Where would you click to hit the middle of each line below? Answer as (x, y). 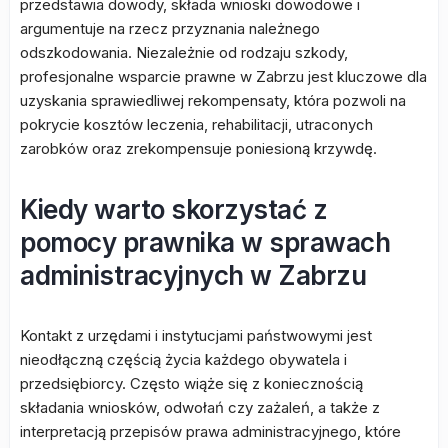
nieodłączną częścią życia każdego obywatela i (183, 360)
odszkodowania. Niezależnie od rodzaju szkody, (184, 53)
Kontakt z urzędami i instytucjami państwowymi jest (196, 336)
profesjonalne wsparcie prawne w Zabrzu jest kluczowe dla (223, 77)
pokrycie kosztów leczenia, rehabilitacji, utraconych (196, 125)
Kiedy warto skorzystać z (173, 210)
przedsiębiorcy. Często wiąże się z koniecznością (191, 384)
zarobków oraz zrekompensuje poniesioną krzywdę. (198, 149)
